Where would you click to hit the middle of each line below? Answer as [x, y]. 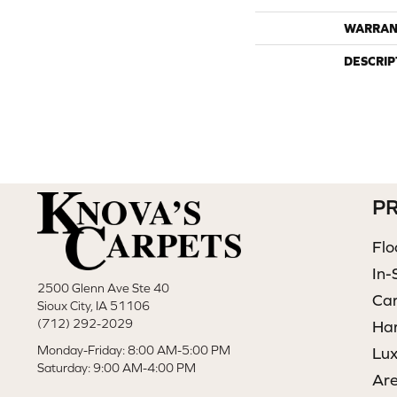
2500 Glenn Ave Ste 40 [103, 288]
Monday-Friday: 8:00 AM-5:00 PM [134, 350]
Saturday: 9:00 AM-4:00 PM [117, 368]
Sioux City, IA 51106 [93, 306]
